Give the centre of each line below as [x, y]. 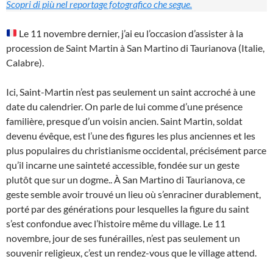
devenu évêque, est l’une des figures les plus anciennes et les [131, 135]
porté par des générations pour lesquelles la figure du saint [128, 208]
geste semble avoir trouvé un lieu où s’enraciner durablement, [133, 194]
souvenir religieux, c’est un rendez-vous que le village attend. [131, 252]
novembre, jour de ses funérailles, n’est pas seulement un [123, 238]
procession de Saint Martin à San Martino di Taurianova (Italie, [135, 48]
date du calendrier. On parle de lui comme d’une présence [124, 106]
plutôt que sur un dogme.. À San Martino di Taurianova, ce [126, 179]
